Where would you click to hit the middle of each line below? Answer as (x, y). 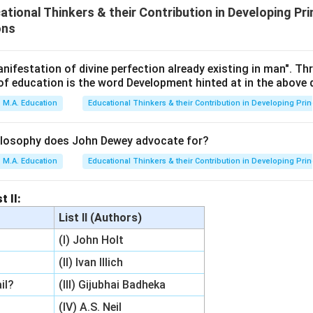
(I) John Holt (92, 240)
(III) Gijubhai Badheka (112, 285)
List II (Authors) (101, 218)
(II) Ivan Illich (91, 262)
